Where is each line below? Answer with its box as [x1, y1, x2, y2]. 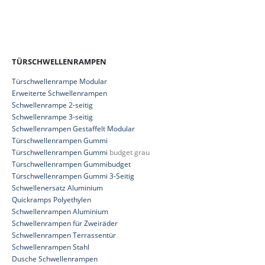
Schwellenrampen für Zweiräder [12, 218, 118, 228]
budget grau [108, 147, 150, 157]
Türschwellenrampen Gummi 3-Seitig [12, 171, 134, 181]
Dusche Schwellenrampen [12, 254, 98, 264]
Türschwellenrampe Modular [12, 76, 107, 86]
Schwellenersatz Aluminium [12, 183, 103, 193]
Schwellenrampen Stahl [12, 242, 89, 252]
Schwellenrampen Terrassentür [12, 230, 116, 240]
